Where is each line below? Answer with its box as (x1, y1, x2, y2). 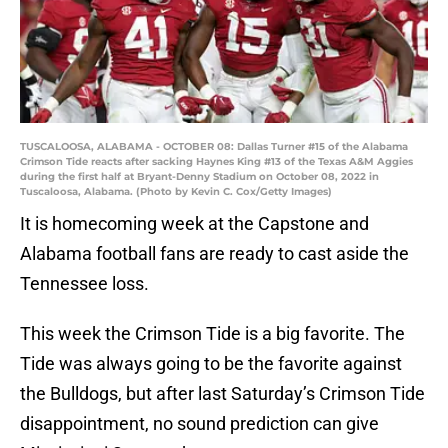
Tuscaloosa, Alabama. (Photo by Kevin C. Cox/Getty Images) (20, 185, 332, 199)
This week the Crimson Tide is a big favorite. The (20, 323, 405, 345)
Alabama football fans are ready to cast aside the (20, 243, 409, 265)
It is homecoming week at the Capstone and (20, 213, 369, 235)
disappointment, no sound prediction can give (20, 413, 379, 435)
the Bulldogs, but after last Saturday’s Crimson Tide (20, 383, 425, 405)
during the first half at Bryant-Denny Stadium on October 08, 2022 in (20, 170, 379, 184)
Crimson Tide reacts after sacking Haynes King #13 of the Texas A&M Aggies (20, 155, 413, 169)
